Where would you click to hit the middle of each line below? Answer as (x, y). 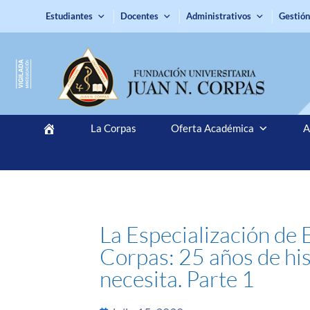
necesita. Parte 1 (177, 278)
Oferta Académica (212, 128)
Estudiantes (70, 16)
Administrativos (219, 16)
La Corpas (113, 128)
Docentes (140, 16)
